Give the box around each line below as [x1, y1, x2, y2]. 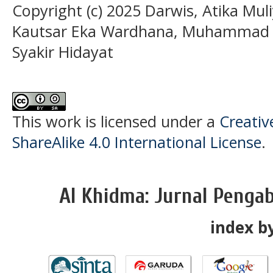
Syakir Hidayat [12, 41, 113, 63]
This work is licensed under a [12, 111, 219, 132]
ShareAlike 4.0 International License [12, 132, 261, 153]
